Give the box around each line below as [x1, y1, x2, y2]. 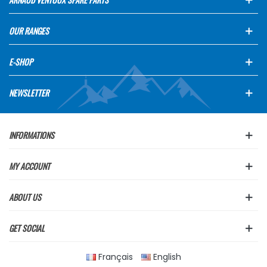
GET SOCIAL [9, 221, 45, 234]
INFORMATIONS [9, 128, 54, 141]
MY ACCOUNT [9, 159, 50, 172]
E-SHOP [9, 55, 33, 68]
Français [98, 250, 133, 263]
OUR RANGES [9, 24, 49, 37]
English [153, 250, 181, 263]
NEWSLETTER [9, 86, 49, 99]
